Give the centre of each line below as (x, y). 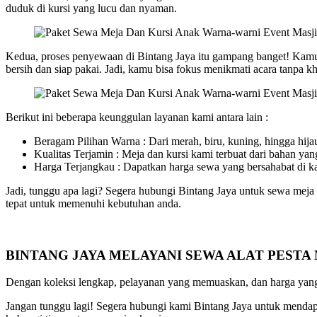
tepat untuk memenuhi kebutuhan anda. (93, 203)
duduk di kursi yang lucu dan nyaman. (91, 8)
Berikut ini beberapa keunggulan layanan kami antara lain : (137, 117)
